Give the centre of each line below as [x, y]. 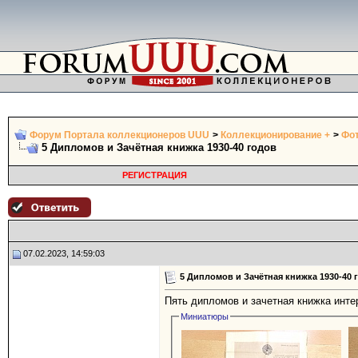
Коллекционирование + [275, 135]
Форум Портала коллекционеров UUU [119, 135]
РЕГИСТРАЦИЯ [154, 175]
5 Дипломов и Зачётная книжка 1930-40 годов [159, 147]
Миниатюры [205, 317]
